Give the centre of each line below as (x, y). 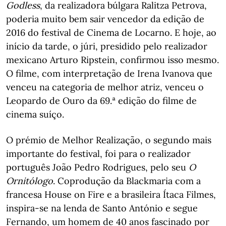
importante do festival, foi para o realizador (98, 154)
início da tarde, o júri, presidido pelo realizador (107, 46)
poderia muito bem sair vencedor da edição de (105, 19)
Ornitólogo (30, 181)
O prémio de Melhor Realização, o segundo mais (109, 140)
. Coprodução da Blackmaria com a (127, 181)
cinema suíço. (35, 114)
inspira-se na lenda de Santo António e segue (102, 208)
